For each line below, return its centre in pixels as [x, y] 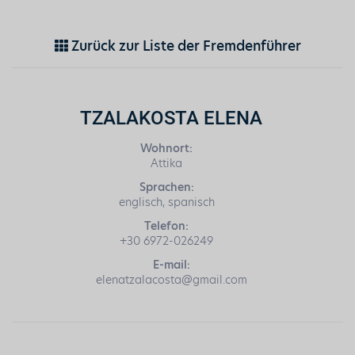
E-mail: [171, 265]
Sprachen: [166, 187]
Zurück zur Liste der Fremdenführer [184, 46]
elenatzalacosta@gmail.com [171, 280]
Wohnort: [167, 148]
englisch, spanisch [166, 202]
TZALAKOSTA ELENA [171, 117]
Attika [167, 163]
